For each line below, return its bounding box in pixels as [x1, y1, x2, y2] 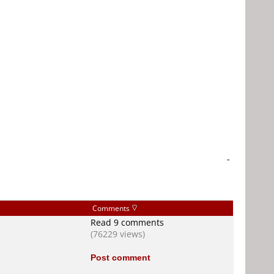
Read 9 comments [91, 217, 164, 228]
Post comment [91, 251, 150, 263]
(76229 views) [91, 228, 145, 240]
